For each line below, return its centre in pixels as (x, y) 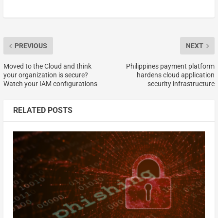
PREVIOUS (31, 46)
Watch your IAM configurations (50, 84)
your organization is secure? (45, 75)
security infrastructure (181, 84)
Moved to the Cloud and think (47, 66)
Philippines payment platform (171, 66)
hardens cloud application (176, 75)
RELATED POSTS (43, 110)
